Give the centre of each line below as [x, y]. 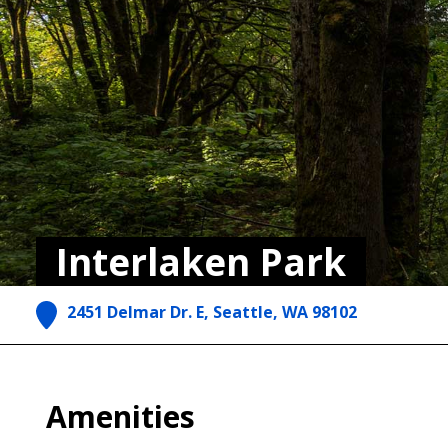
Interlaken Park [201, 262]
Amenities [120, 416]
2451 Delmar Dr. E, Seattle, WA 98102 [212, 312]
